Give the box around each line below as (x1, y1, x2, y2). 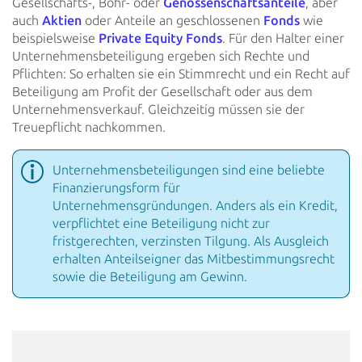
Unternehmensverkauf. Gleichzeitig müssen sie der (12, 102, 305, 117)
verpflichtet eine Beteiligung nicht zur (53, 216, 270, 231)
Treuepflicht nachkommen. (12, 120, 166, 135)
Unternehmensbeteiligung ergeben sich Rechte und (12, 48, 309, 64)
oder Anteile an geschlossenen (82, 13, 263, 28)
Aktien (42, 13, 82, 28)
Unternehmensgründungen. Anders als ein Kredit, (53, 198, 338, 213)
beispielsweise (12, 31, 99, 46)
